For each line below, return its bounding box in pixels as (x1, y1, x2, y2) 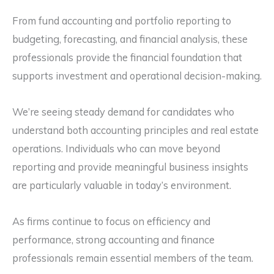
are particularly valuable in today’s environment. (12, 179, 231, 192)
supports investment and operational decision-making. (12, 70, 262, 83)
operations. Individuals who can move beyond (12, 143, 220, 155)
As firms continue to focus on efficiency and (12, 215, 210, 228)
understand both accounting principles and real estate (12, 124, 259, 137)
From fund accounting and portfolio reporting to (12, 15, 231, 28)
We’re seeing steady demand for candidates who (12, 106, 234, 119)
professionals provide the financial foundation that (12, 51, 242, 64)
